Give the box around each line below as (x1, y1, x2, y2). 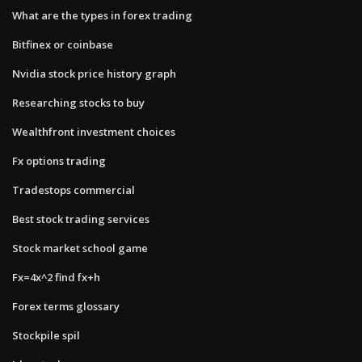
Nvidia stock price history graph (12, 65, 176, 81)
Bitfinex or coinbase (12, 36, 113, 52)
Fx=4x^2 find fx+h (12, 269, 100, 284)
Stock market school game (12, 240, 148, 255)
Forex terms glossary (12, 298, 120, 314)
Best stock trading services (12, 211, 149, 226)
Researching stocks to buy (12, 95, 145, 110)
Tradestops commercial (12, 182, 135, 197)
